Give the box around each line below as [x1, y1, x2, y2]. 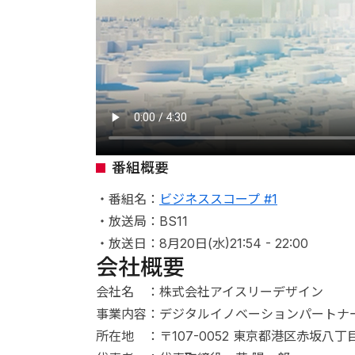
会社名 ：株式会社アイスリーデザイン [95, 284, 323, 300]
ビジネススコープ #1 [158, 191, 277, 207]
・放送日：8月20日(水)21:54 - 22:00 [95, 235, 308, 251]
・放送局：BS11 [95, 213, 188, 229]
